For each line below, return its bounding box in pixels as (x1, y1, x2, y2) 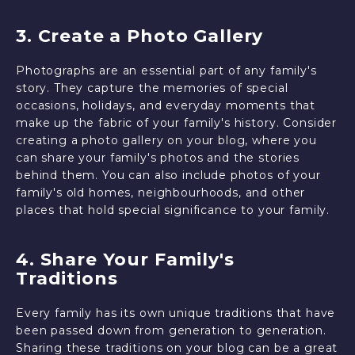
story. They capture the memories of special (16, 81, 288, 95)
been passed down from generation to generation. (16, 323, 326, 338)
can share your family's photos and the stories (16, 151, 300, 165)
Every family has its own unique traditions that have (16, 306, 336, 320)
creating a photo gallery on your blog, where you (16, 133, 317, 147)
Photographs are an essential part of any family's (16, 63, 317, 78)
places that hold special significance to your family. (16, 203, 330, 217)
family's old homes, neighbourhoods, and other (16, 185, 306, 200)
